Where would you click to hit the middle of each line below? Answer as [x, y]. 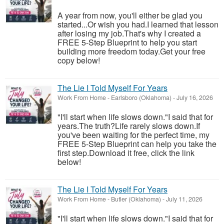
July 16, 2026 [194, 97]
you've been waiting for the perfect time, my [133, 135]
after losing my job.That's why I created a [129, 33]
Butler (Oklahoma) [136, 199]
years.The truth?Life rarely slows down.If [129, 126]
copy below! [79, 60]
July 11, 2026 [183, 199]
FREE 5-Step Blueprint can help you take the [137, 144]
